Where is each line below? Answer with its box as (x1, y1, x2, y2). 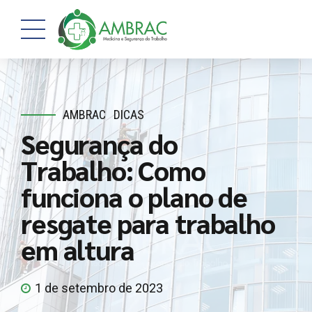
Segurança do (21, 125, 178, 161)
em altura (21, 231, 134, 267)
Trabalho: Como (21, 152, 205, 187)
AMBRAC (63, 107, 106, 122)
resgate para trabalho (21, 205, 275, 240)
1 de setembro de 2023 (35, 281, 163, 296)
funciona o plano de (21, 178, 248, 214)
